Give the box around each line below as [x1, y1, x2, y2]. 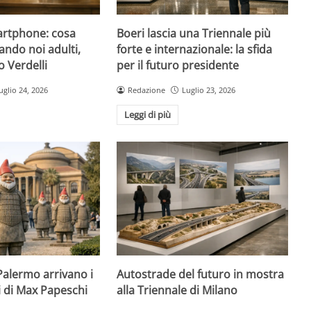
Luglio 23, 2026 [182, 84, 235, 95]
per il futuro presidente [117, 57, 239, 73]
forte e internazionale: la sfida [117, 41, 273, 57]
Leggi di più [124, 108, 171, 121]
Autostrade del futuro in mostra [117, 267, 285, 283]
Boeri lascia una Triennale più [117, 25, 271, 41]
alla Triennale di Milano [117, 283, 238, 299]
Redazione [128, 84, 166, 95]
